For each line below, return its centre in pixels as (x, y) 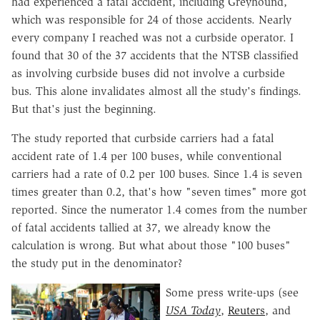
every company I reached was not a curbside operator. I (152, 37)
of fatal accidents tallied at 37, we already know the (141, 227)
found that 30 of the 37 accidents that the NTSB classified (155, 55)
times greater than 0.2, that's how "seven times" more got (159, 191)
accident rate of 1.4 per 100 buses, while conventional (146, 156)
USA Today (193, 310)
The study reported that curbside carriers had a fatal (142, 138)
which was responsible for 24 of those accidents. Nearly (151, 19)
